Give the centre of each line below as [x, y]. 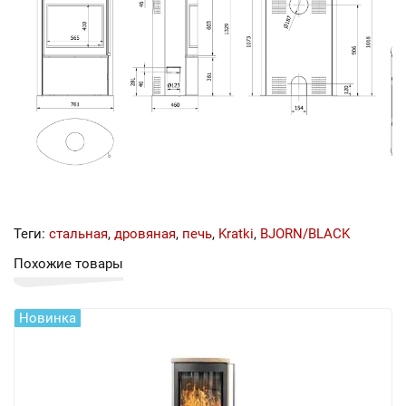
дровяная [145, 234]
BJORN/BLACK [305, 234]
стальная [78, 234]
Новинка [48, 318]
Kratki [236, 234]
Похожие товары [68, 264]
